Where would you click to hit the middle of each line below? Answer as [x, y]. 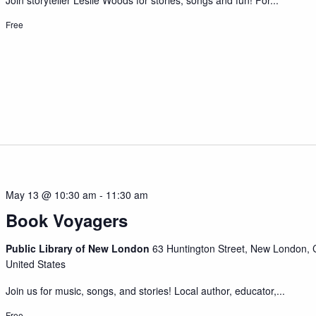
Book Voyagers [67, 220]
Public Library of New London [79, 249]
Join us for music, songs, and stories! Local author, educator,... [146, 291]
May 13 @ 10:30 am [51, 195]
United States [36, 264]
